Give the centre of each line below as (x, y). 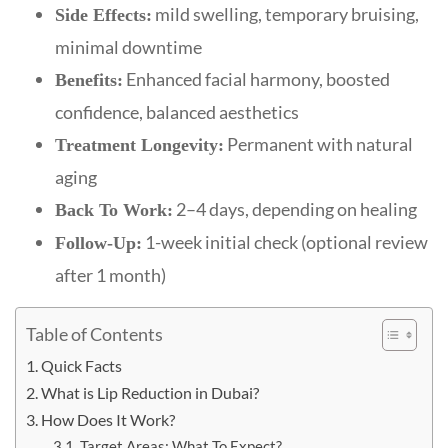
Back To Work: (114, 209)
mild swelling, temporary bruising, (285, 13)
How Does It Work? (108, 419)
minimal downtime (128, 46)
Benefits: (89, 79)
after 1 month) (110, 274)
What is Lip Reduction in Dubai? (150, 392)
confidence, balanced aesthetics (177, 111)
